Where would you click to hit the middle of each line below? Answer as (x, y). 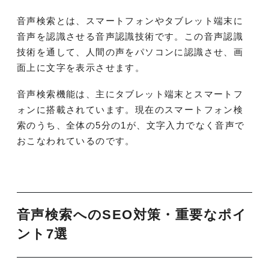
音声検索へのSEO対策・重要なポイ (132, 215)
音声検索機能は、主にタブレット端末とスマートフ (130, 94)
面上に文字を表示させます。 (81, 68)
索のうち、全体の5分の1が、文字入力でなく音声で (131, 125)
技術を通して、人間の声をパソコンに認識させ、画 (130, 52)
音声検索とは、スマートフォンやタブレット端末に (130, 21)
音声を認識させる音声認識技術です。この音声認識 (130, 36)
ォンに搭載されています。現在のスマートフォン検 (130, 110)
